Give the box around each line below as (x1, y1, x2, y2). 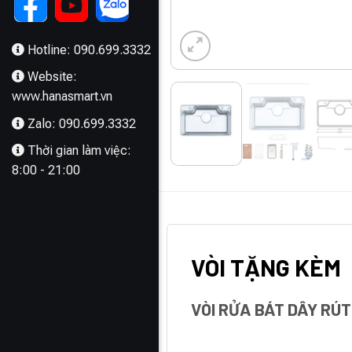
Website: (27, 69, 77, 85)
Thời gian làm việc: (27, 143, 131, 159)
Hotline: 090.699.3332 (27, 42, 151, 57)
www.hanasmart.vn (12, 89, 112, 104)
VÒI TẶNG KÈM (191, 252, 342, 281)
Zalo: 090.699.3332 (27, 115, 136, 131)
